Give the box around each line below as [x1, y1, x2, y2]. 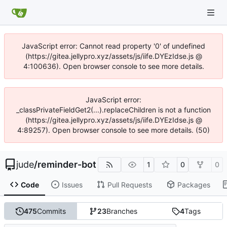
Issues [61, 180, 83, 189]
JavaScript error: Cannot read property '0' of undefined [22, 42, 205, 50]
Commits [37, 207, 66, 216]
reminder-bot [37, 159, 96, 170]
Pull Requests [107, 180, 152, 189]
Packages [177, 180, 210, 189]
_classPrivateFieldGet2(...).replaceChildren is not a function [16, 105, 211, 114]
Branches [106, 207, 138, 216]
